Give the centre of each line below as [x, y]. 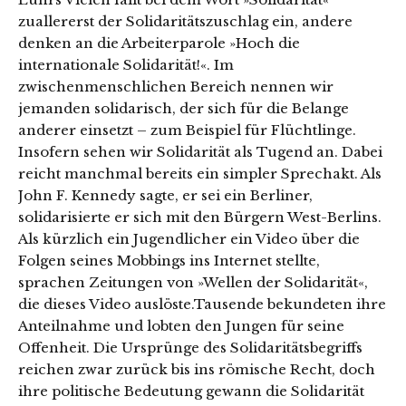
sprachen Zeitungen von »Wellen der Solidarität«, [193, 283]
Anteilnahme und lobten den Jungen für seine [181, 326]
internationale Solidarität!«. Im [126, 65]
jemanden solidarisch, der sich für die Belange [184, 109]
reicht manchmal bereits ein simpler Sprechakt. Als [200, 174]
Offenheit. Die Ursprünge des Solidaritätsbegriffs [190, 348]
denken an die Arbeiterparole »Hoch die [159, 43]
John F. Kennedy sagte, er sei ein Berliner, [165, 196]
